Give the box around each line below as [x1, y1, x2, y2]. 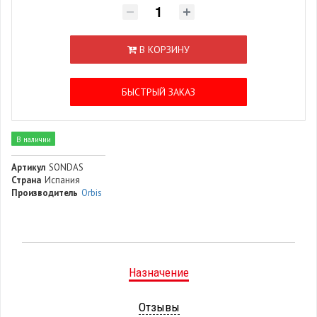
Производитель [11, 187, 78, 200]
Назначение [128, 265, 189, 280]
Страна [11, 174, 41, 187]
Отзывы [139, 300, 180, 315]
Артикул [11, 161, 45, 174]
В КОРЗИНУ [137, 43, 190, 57]
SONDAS [49, 161, 83, 174]
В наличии [16, 134, 51, 144]
